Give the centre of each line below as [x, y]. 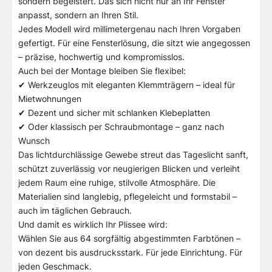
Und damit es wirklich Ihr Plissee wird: [93, 224]
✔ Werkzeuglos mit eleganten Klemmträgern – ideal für [127, 84]
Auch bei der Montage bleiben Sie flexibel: [102, 70]
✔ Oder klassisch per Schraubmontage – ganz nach [121, 126]
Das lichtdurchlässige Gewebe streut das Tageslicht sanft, [133, 154]
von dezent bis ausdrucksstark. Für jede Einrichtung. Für [130, 252]
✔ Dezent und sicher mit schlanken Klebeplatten [114, 112]
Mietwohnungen [50, 98]
